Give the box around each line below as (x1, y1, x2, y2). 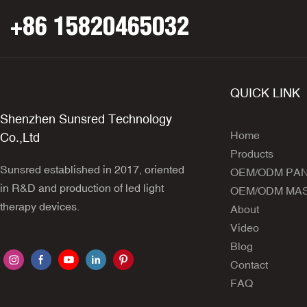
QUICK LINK (230, 85, 300, 100)
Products (230, 147, 273, 160)
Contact (230, 258, 268, 271)
